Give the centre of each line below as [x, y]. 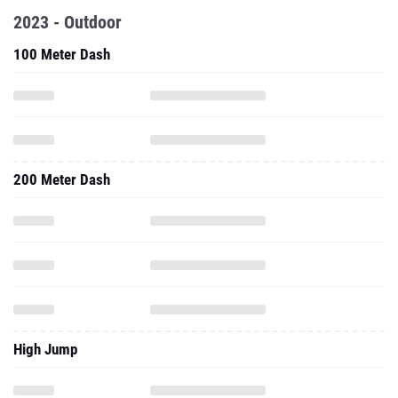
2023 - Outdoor [68, 22]
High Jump [45, 349]
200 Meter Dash [62, 179]
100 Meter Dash [62, 54]
